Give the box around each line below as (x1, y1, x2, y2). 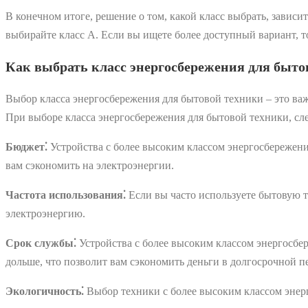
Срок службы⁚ (5, 236, 76, 249)
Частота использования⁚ (5, 188, 126, 201)
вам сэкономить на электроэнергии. (5, 159, 174, 171)
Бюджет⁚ (5, 140, 47, 153)
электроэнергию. (5, 207, 85, 219)
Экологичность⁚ (5, 285, 84, 297)
